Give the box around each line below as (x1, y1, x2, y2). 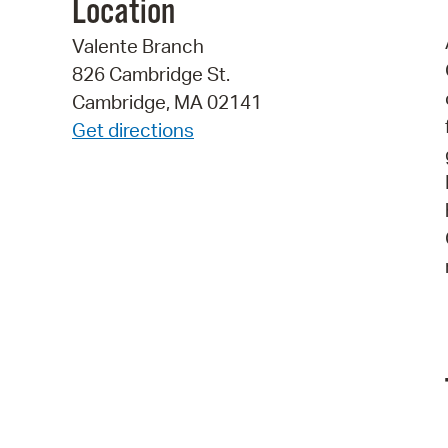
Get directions (72, 118, 194, 143)
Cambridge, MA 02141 (72, 90, 262, 115)
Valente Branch (72, 34, 204, 59)
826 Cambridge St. (72, 62, 230, 87)
